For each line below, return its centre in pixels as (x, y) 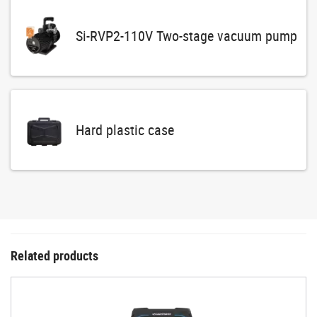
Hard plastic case (125, 129)
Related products (54, 256)
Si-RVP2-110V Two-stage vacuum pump (186, 35)
